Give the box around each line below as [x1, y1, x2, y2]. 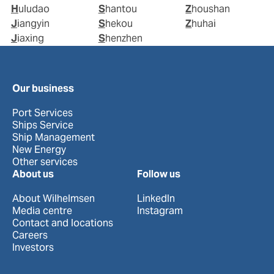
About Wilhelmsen [12, 191, 95, 205]
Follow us [137, 167, 180, 180]
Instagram [137, 204, 183, 217]
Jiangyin [17, 17, 50, 30]
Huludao [18, 2, 50, 15]
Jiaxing [17, 31, 44, 45]
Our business [12, 81, 74, 95]
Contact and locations [12, 216, 113, 229]
